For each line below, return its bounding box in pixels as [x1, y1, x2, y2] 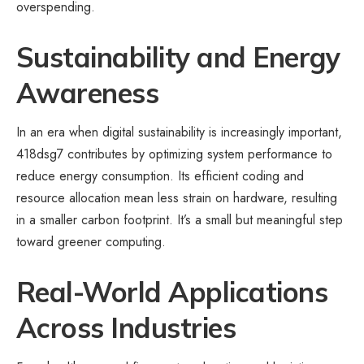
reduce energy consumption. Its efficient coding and [16, 167, 304, 186]
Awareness [16, 75, 159, 110]
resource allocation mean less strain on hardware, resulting [16, 188, 337, 208]
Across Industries [16, 310, 236, 346]
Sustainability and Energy [16, 39, 340, 75]
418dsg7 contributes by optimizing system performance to [16, 145, 332, 164]
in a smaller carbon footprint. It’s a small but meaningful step [16, 210, 343, 230]
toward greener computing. [16, 232, 166, 252]
